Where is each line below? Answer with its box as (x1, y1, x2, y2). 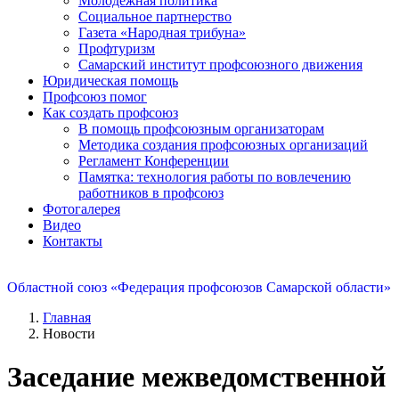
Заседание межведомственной (7, 360, 386, 393)
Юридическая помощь (43, 72, 178, 88)
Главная (43, 309, 91, 325)
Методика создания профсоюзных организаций (78, 136, 368, 152)
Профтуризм (78, 40, 155, 56)
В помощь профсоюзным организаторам (78, 120, 324, 136)
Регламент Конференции (78, 152, 229, 168)
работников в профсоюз (78, 184, 224, 200)
